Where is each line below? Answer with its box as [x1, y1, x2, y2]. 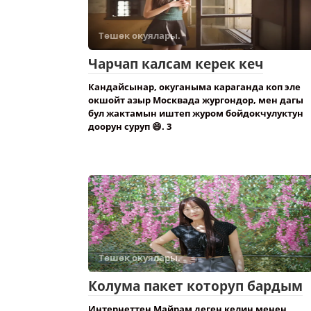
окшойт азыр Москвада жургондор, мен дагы [88, 94, 303, 106]
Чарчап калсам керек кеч [88, 55, 263, 73]
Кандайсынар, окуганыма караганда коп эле [88, 81, 301, 93]
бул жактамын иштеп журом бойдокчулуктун [88, 107, 303, 119]
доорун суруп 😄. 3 [88, 120, 171, 133]
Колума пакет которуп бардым [88, 277, 303, 295]
